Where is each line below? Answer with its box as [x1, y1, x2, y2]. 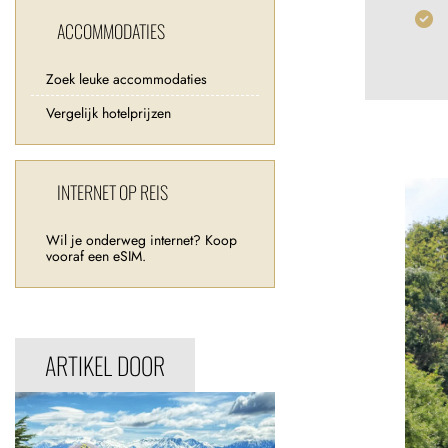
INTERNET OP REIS [57, 179, 168, 205]
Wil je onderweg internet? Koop [46, 230, 237, 250]
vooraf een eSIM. [46, 246, 146, 266]
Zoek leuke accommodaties [46, 69, 207, 89]
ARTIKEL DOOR [45, 347, 165, 383]
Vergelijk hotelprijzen [46, 103, 171, 123]
